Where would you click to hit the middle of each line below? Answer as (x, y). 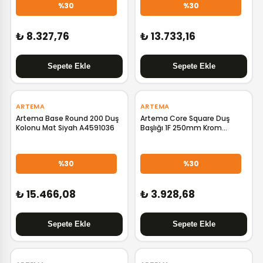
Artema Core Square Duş (185, 118)
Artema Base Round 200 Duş (67, 118)
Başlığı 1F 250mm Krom (181, 128)
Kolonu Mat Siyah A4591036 (65, 128)
